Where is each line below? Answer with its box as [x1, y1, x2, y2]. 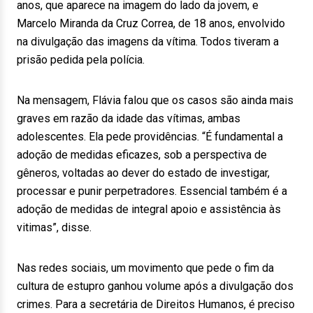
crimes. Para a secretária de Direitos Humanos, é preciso [17, 298, 295, 311]
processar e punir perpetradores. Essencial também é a [17, 184, 287, 198]
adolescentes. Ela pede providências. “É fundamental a [17, 130, 283, 143]
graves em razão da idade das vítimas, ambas [17, 112, 240, 125]
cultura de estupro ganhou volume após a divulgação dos [17, 279, 293, 293]
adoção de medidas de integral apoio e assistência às [17, 203, 281, 216]
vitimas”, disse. [17, 221, 92, 234]
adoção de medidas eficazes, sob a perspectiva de [17, 148, 267, 161]
